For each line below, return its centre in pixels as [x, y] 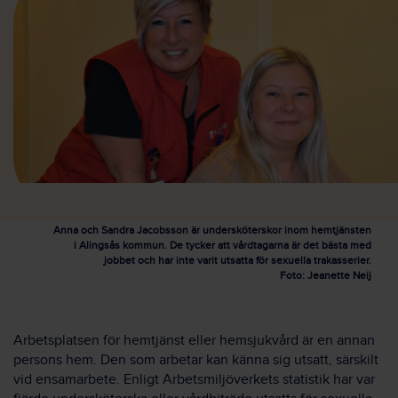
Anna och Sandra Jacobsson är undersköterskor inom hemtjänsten [212, 230]
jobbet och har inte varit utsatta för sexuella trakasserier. [238, 260]
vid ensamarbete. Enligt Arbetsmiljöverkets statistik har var [194, 380]
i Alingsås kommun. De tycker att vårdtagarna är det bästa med [223, 245]
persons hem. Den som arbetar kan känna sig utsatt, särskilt [196, 360]
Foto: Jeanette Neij [326, 275]
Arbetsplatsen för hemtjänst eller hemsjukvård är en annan [194, 341]
